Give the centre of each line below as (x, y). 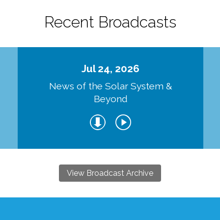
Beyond (110, 99)
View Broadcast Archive (110, 173)
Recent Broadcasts (110, 22)
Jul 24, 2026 (111, 68)
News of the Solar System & (110, 86)
